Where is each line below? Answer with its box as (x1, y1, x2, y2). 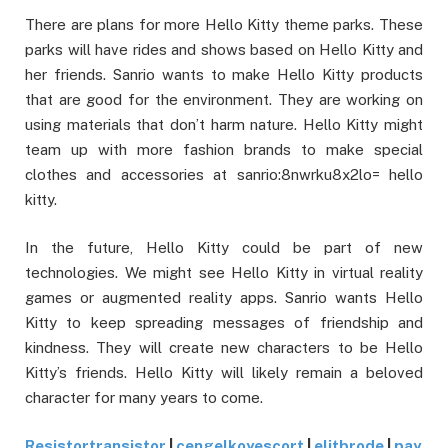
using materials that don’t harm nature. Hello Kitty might (25, 115, 423, 133)
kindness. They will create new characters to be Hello (25, 338, 423, 356)
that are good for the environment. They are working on (25, 90, 423, 108)
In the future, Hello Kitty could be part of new (25, 238, 423, 256)
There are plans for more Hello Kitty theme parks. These (25, 15, 423, 33)
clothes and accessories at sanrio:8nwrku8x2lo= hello (25, 165, 423, 183)
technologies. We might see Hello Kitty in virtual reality (25, 263, 423, 281)
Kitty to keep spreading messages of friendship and (25, 313, 423, 331)
